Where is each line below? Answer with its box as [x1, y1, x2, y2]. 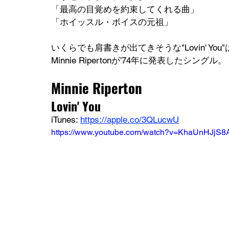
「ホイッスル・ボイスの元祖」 [51, 17, 173, 28]
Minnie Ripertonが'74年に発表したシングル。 [51, 55, 226, 66]
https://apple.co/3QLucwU [80, 114, 179, 125]
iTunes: [51, 114, 80, 125]
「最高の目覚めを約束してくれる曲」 [51, 4, 199, 15]
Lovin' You [51, 97, 101, 116]
